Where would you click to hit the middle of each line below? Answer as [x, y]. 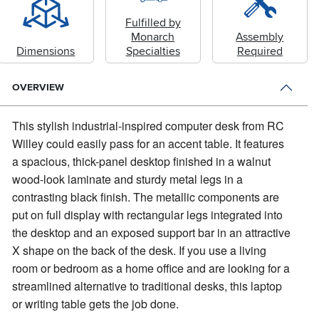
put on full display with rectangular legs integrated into [148, 214]
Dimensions [46, 51]
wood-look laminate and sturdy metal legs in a [128, 179]
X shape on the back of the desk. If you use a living [140, 250]
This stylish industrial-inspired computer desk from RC [148, 125]
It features [260, 143]
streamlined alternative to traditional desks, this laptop [147, 286]
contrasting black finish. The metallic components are [146, 197]
